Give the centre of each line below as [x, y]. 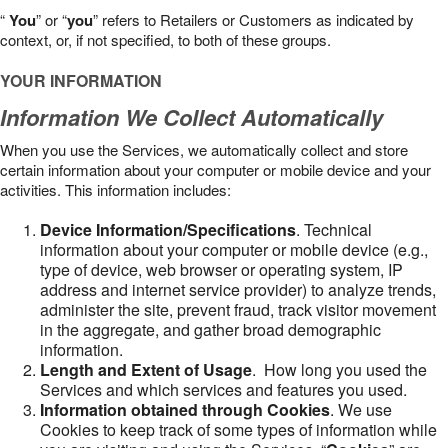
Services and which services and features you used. [223, 389]
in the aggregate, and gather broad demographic [210, 329]
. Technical [334, 229]
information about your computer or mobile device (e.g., [234, 249]
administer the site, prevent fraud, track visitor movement [238, 309]
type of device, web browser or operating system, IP [221, 269]
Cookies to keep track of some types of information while [238, 429]
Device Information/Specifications [168, 229]
